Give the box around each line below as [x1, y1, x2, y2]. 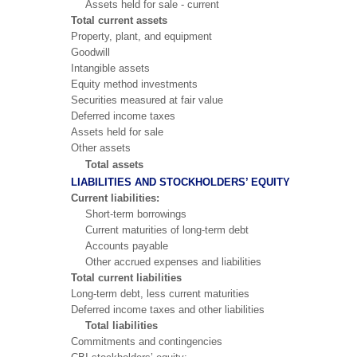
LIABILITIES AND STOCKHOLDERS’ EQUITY [71, 175, 290, 188]
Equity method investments [71, 77, 198, 90]
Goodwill [71, 45, 110, 58]
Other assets [71, 141, 131, 154]
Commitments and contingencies [71, 335, 222, 347]
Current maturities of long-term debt [85, 223, 249, 236]
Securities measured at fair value [71, 93, 223, 106]
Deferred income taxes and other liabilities [71, 303, 265, 316]
